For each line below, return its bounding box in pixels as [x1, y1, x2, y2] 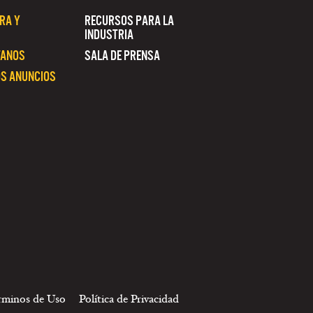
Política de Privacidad [79, 292, 179, 306]
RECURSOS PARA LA [85, 13, 174, 28]
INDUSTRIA [85, 27, 133, 42]
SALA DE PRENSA [85, 48, 160, 63]
